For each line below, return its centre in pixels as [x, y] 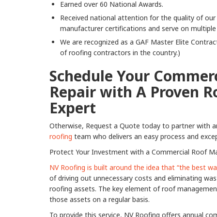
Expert [73, 108]
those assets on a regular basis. [100, 200]
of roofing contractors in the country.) [120, 53]
